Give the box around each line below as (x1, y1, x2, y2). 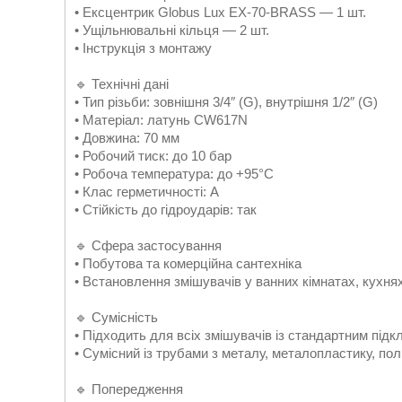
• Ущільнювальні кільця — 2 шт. (74, 22, 269, 38)
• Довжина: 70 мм (74, 130, 179, 145)
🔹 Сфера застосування (74, 238, 222, 253)
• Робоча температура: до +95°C (74, 166, 274, 181)
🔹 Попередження (74, 381, 183, 397)
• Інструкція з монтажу (74, 40, 212, 56)
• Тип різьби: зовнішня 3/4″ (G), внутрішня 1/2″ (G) (74, 94, 378, 109)
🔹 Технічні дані (74, 76, 169, 92)
